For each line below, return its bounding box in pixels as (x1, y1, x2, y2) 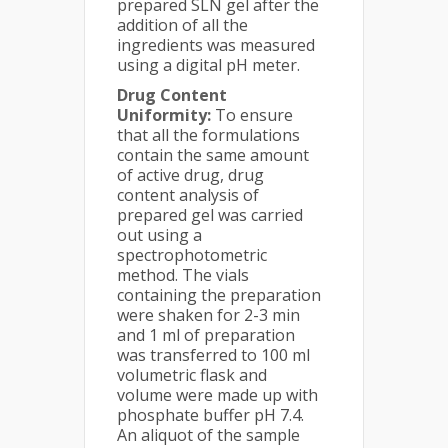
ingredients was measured (117, 34, 315, 56)
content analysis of (117, 184, 259, 206)
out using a (117, 224, 202, 246)
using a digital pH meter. (117, 54, 300, 76)
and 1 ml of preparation (117, 324, 295, 346)
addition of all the (117, 14, 248, 36)
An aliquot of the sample (117, 424, 300, 446)
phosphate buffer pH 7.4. (117, 404, 304, 426)
